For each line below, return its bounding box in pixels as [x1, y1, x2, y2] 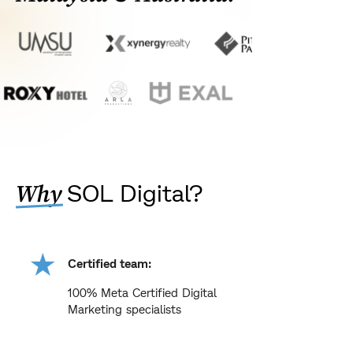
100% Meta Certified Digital [68, 285, 216, 299]
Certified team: [68, 256, 151, 270]
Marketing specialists [68, 302, 181, 316]
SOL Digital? [67, 177, 203, 207]
